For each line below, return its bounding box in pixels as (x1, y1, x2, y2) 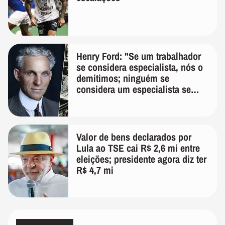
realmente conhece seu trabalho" (76, 93, 206, 107)
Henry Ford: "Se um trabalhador (76, 49, 201, 63)
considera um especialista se (76, 82, 191, 96)
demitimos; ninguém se (76, 71, 169, 85)
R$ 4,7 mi (76, 163, 114, 177)
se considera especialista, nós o (76, 60, 203, 74)
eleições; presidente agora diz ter (76, 152, 206, 166)
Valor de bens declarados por (76, 130, 191, 144)
